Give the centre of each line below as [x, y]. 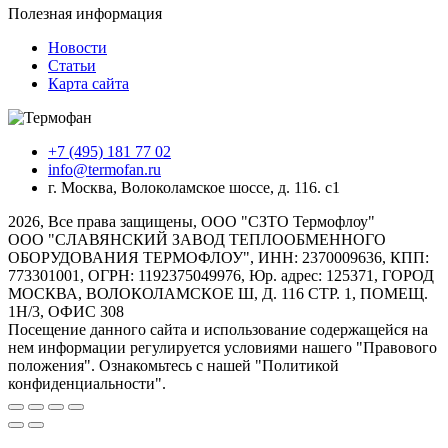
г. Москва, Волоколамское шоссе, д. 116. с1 [194, 187]
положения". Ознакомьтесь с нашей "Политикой [173, 365]
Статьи [72, 65]
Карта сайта [88, 83]
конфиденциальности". [87, 383]
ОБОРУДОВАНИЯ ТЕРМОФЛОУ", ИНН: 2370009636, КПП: [218, 257]
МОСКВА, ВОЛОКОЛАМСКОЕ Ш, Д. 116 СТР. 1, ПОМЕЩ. [218, 293]
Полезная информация [85, 13]
